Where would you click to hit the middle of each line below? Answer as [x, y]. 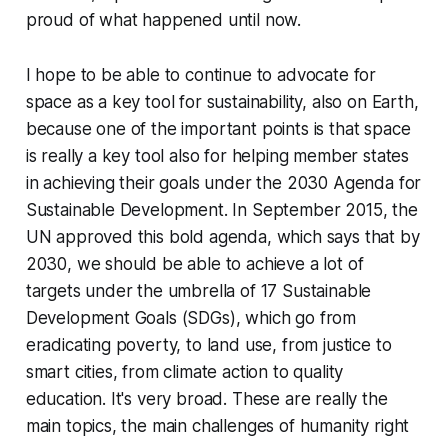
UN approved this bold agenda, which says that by [222, 237]
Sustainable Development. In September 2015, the [221, 210]
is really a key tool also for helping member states [217, 156]
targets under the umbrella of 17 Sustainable [198, 291]
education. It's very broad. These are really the [206, 399]
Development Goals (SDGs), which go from [191, 318]
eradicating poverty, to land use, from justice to [208, 345]
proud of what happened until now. [163, 20]
